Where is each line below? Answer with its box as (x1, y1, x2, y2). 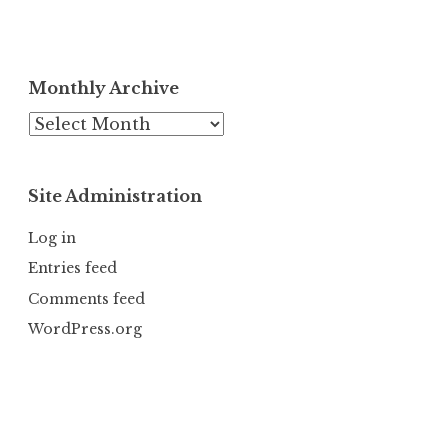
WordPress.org (28, 319, 142, 338)
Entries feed (28, 259, 117, 278)
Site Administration (28, 186, 202, 207)
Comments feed (28, 289, 145, 308)
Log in (28, 229, 76, 248)
